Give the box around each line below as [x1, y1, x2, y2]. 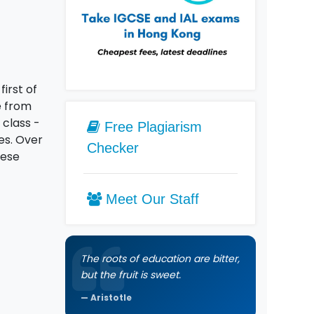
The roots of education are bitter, [80, 251, 240, 266]
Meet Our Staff [101, 191, 199, 207]
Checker [86, 139, 139, 156]
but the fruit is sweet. [80, 267, 181, 282]
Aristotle [90, 291, 132, 303]
